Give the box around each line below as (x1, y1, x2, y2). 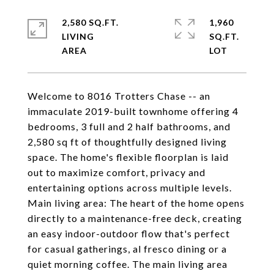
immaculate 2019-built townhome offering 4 (28, 105, 239, 117)
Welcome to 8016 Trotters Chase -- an (28, 90, 210, 102)
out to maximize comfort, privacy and (28, 166, 206, 178)
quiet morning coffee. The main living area (28, 258, 228, 270)
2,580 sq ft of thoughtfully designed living (28, 136, 227, 147)
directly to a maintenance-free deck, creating (28, 212, 242, 224)
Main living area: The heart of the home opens (28, 197, 245, 209)
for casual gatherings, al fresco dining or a (28, 243, 227, 254)
